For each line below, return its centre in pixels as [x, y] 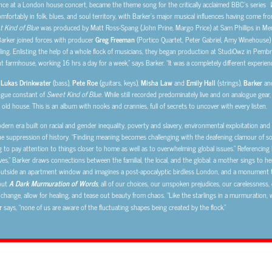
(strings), [229, 82]
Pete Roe [85, 82]
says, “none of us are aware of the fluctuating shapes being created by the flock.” [114, 207]
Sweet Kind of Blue [74, 94]
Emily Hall [201, 82]
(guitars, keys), [119, 82]
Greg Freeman [115, 39]
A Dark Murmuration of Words [53, 183]
